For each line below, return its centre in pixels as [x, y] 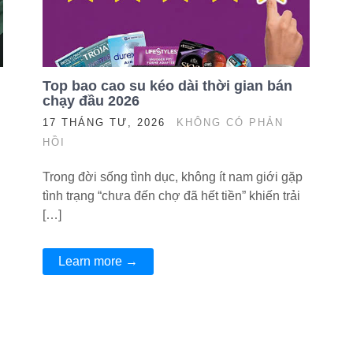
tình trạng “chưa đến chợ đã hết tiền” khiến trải [171, 196]
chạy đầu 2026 [93, 101]
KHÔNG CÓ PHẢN [230, 123]
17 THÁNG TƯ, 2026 [104, 123]
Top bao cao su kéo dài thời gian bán [167, 86]
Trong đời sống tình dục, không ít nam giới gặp [172, 177]
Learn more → [98, 261]
